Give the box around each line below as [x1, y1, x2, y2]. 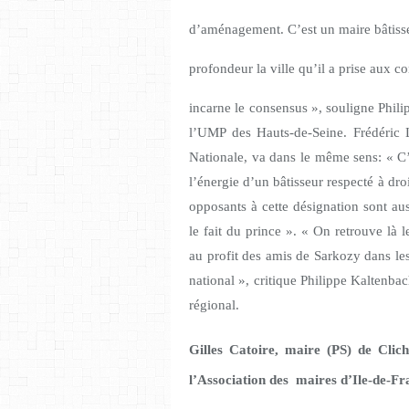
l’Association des [189, 372, 288, 388]
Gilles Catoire [189, 342, 276, 358]
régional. [189, 298, 239, 313]
